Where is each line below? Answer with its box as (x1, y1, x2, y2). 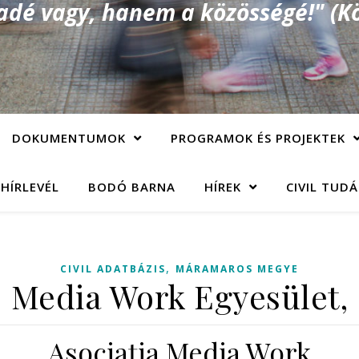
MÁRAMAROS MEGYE (175, 262, 299, 276)
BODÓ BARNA (87, 179, 175, 195)
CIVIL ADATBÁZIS (60, 262, 166, 276)
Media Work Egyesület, (10, 275, 349, 317)
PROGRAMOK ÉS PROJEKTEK (170, 130, 345, 146)
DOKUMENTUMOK (11, 130, 126, 146)
